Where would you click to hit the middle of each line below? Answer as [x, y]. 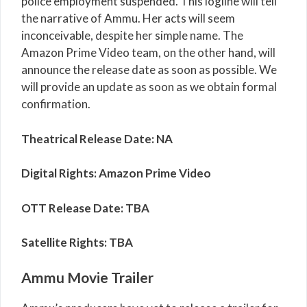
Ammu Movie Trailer [87, 277]
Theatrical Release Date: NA [97, 138]
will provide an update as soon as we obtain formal [149, 87]
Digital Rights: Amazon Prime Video [116, 173]
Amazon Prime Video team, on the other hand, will [148, 53]
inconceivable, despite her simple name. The [132, 36]
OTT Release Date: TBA [85, 208]
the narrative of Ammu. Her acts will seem [128, 19]
